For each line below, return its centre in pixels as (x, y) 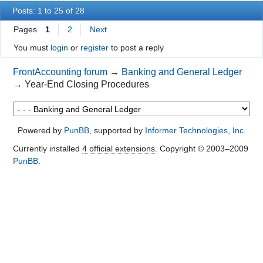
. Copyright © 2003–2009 (201, 149)
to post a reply (136, 48)
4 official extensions (118, 149)
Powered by (41, 131)
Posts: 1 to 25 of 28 (49, 11)
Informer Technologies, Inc (194, 131)
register (94, 48)
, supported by (117, 131)
